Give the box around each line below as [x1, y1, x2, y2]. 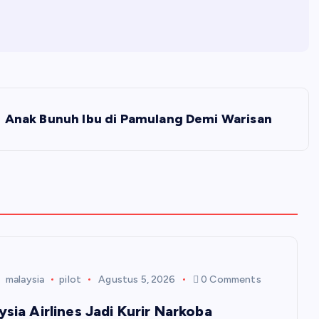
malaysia [5, 273, 45, 286]
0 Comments [199, 273, 261, 286]
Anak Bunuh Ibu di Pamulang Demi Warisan [4, 111, 272, 127]
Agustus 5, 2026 [98, 273, 176, 286]
